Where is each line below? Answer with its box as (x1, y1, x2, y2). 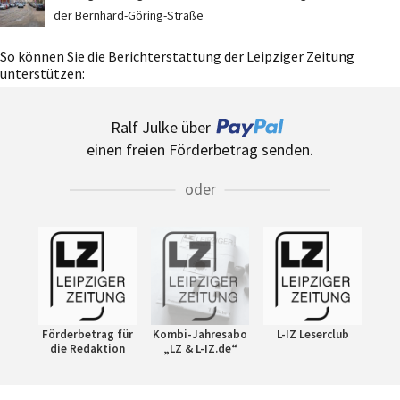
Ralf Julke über (111, 117, 211, 138)
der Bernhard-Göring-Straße (54, 7, 204, 24)
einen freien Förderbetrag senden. (87, 139, 313, 161)
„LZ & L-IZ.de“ (162, 341, 237, 357)
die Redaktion (50, 341, 125, 357)
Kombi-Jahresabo (153, 327, 247, 343)
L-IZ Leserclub (276, 327, 349, 343)
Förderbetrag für (42, 327, 133, 343)
